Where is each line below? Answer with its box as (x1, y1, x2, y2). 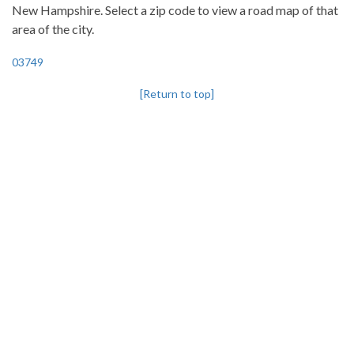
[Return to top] (140, 87, 214, 100)
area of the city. (12, 21, 94, 36)
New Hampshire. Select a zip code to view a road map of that (12, 2, 338, 17)
